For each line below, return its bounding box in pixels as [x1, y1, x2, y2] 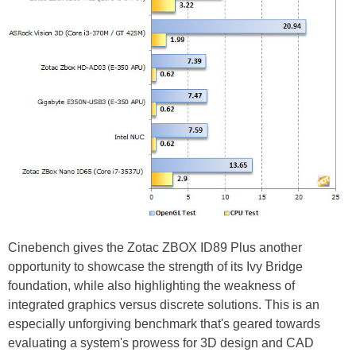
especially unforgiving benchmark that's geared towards [8, 317, 320, 331]
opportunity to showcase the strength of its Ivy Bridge [8, 260, 303, 274]
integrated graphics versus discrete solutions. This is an [8, 298, 319, 312]
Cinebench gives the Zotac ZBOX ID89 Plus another [8, 241, 302, 255]
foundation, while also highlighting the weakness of [8, 279, 295, 293]
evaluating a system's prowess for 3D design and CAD [8, 336, 314, 350]
